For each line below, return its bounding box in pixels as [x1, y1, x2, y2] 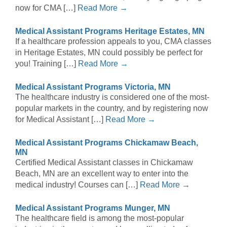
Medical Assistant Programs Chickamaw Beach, [15, 138, 198, 147]
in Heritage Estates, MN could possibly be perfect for [15, 48, 203, 57]
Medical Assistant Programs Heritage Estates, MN [15, 27, 205, 36]
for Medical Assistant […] [15, 115, 105, 124]
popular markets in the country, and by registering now [15, 104, 208, 113]
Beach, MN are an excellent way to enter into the [15, 169, 188, 178]
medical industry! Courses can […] [15, 180, 140, 190]
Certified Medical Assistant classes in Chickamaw [15, 158, 193, 167]
